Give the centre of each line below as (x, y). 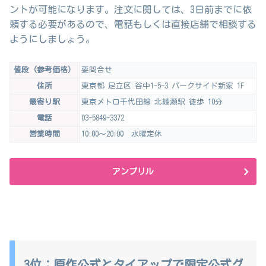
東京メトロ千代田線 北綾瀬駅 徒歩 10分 (152, 102)
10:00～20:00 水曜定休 (122, 134)
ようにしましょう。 (52, 39)
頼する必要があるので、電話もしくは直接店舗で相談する (133, 24)
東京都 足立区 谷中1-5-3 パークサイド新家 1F (163, 86)
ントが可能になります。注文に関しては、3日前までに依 (131, 9)
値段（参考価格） (45, 70)
